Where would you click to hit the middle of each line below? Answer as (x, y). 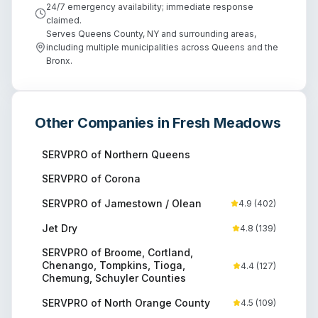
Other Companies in (104, 123)
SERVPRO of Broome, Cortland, (117, 253)
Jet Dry (60, 228)
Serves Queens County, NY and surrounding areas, (151, 34)
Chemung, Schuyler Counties (114, 278)
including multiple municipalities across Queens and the (162, 48)
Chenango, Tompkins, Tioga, (114, 265)
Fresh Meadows (227, 123)
